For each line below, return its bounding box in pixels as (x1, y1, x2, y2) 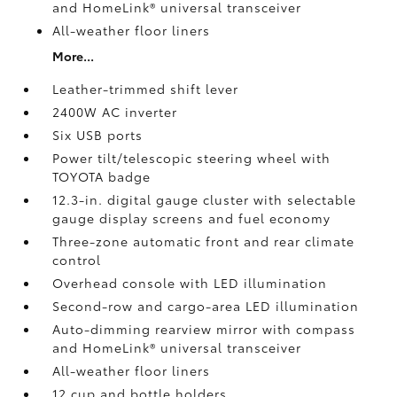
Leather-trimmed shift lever (52, 79, 239, 97)
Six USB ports (52, 125, 144, 144)
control (52, 250, 102, 269)
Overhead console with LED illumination (52, 273, 328, 292)
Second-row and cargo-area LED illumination (52, 296, 360, 315)
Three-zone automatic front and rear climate (52, 231, 355, 250)
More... (52, 46, 95, 65)
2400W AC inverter (52, 102, 178, 121)
